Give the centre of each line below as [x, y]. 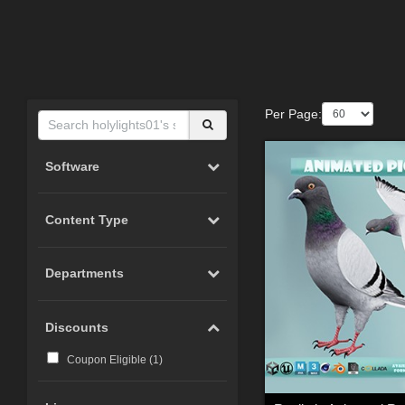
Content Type [87, 219]
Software [73, 166]
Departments [85, 273]
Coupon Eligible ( [109, 360]
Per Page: [293, 113]
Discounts [77, 327]
